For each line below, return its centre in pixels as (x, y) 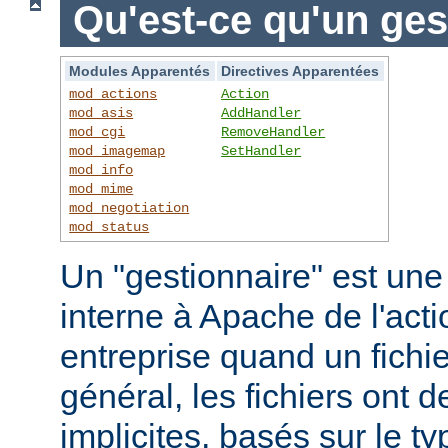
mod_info (101, 169)
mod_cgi (97, 131)
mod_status (109, 226)
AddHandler (261, 112)
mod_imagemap (117, 150)
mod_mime (101, 188)
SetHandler (261, 150)
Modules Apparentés (140, 70)
